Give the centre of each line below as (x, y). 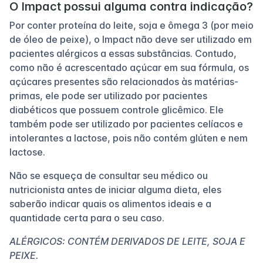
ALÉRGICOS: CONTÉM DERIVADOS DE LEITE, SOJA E (127, 241)
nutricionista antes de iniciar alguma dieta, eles (115, 189)
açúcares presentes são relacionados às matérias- (124, 81)
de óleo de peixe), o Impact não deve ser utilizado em (131, 39)
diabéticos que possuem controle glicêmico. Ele (117, 109)
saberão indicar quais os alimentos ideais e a (110, 203)
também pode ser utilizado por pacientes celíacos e (126, 124)
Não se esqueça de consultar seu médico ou (109, 175)
